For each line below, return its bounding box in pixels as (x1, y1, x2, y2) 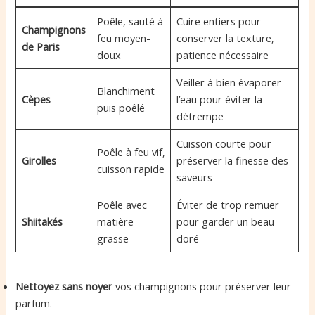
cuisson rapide (96, 161, 165, 176)
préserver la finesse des (176, 153, 288, 167)
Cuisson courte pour (176, 136, 271, 150)
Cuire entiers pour (176, 13, 261, 28)
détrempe (176, 108, 224, 123)
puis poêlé (96, 100, 145, 115)
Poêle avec (96, 197, 147, 212)
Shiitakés (21, 214, 63, 229)
